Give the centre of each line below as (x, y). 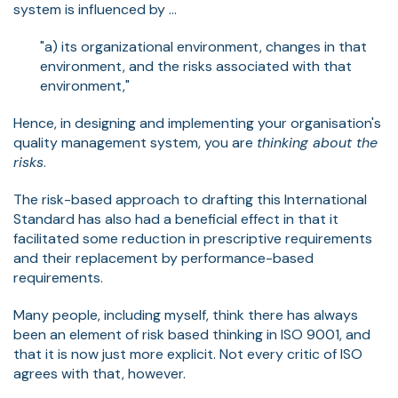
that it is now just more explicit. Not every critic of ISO (188, 354)
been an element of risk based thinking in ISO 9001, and (192, 334)
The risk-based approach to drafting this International (190, 199)
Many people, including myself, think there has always (186, 314)
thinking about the (317, 142)
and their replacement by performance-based (163, 258)
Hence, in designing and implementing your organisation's (197, 123)
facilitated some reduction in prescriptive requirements (193, 238)
